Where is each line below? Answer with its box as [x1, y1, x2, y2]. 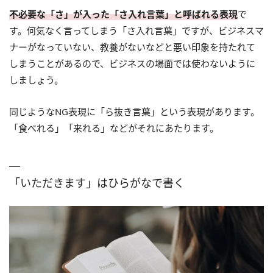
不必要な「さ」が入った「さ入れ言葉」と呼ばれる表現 [9, 7, 238, 20]
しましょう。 [9, 73, 63, 86]
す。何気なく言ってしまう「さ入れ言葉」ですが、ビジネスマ [9, 24, 264, 37]
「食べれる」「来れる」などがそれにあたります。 [9, 121, 219, 134]
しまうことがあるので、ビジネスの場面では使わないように [9, 57, 255, 69]
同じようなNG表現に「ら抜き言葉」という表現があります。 [9, 105, 260, 118]
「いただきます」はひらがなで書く [9, 175, 185, 190]
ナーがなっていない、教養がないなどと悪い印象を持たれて [9, 40, 255, 53]
